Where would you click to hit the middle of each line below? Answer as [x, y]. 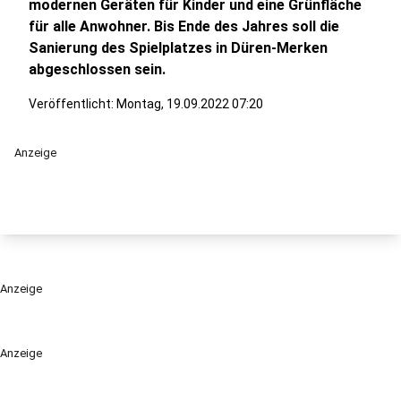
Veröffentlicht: [73, 104]
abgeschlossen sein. [97, 69]
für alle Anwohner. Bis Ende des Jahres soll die [184, 26]
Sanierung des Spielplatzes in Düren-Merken [178, 48]
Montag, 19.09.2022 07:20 [190, 104]
